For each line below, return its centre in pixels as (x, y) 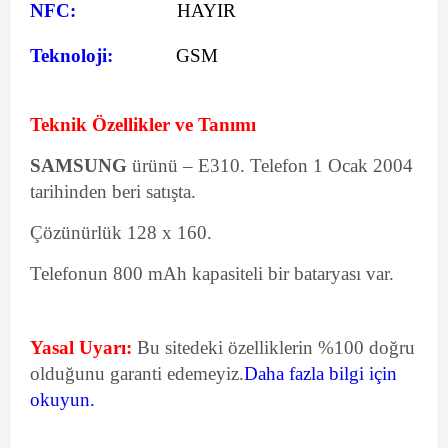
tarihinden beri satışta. (113, 191)
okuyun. (62, 399)
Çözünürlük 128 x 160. (121, 232)
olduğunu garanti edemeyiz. (137, 373)
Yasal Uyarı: (81, 347)
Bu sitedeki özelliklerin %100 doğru (273, 347)
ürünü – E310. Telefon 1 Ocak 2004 (272, 165)
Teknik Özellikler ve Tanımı (143, 124)
